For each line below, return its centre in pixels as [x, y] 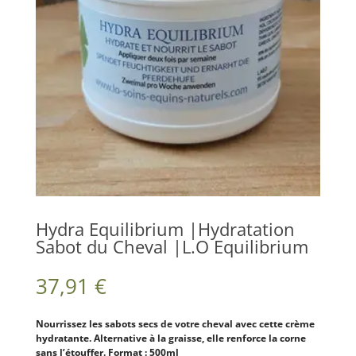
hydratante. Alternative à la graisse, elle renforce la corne [170, 338]
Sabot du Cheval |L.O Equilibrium [172, 246]
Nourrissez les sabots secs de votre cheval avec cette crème [175, 323]
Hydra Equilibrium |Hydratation [165, 228]
